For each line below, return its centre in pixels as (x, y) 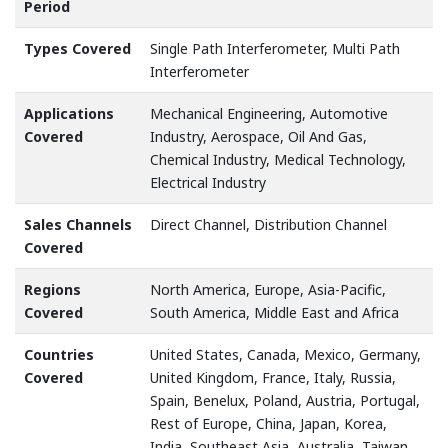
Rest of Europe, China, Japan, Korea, (268, 424)
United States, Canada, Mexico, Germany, (285, 355)
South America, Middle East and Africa (274, 313)
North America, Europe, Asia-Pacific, (268, 290)
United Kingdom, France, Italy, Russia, (273, 378)
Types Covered (77, 49)
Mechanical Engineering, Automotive (269, 114)
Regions (52, 290)
